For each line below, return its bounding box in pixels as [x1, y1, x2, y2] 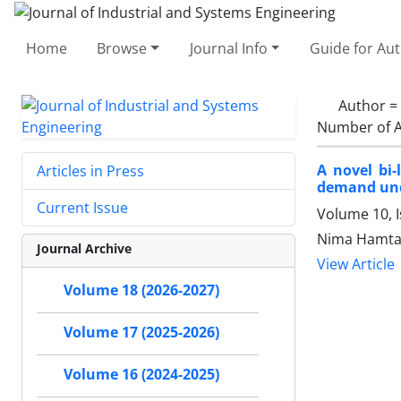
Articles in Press [37, 160, 144, 181]
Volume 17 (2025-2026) [64, 322, 219, 342]
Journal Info [189, 38, 268, 58]
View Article [317, 254, 395, 274]
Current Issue [37, 197, 128, 218]
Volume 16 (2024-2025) [64, 364, 219, 384]
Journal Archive [37, 239, 132, 257]
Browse [97, 38, 148, 58]
